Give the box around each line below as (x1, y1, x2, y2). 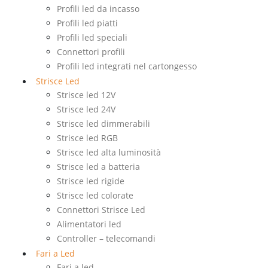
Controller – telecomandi (57, 233, 156, 245)
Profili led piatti (57, 17, 118, 29)
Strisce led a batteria (57, 161, 140, 173)
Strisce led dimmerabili (57, 118, 150, 130)
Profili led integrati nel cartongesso (57, 60, 197, 72)
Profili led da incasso (57, 3, 139, 15)
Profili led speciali (57, 32, 127, 44)
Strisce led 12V (57, 89, 115, 101)
